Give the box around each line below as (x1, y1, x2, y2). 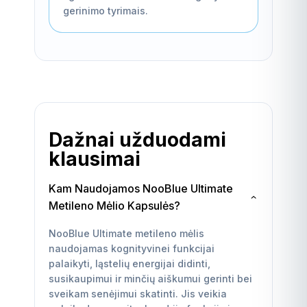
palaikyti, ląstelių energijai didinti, (49, 257, 210, 269)
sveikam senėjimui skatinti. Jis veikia (49, 287, 227, 299)
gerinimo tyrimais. (63, 4, 148, 16)
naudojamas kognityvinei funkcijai (49, 242, 214, 254)
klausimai (49, 147, 140, 171)
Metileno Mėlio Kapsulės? (49, 198, 180, 212)
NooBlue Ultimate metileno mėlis (49, 227, 204, 239)
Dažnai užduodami (49, 127, 226, 151)
